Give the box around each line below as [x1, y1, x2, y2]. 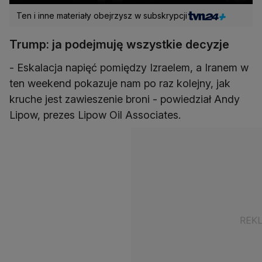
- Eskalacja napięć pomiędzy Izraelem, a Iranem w [9, 61, 249, 74]
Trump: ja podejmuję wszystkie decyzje [9, 37, 229, 52]
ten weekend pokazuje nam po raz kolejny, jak [9, 77, 230, 90]
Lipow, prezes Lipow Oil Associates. [9, 109, 181, 122]
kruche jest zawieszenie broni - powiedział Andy [9, 93, 240, 106]
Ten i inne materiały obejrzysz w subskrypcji [16, 11, 187, 21]
